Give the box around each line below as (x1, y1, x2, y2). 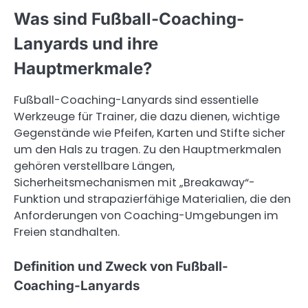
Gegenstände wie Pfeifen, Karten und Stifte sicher (14, 125, 285, 142)
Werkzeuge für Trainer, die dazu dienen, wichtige (14, 109, 280, 125)
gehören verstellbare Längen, (14, 158, 175, 175)
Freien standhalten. (14, 224, 120, 241)
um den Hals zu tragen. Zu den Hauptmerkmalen (14, 142, 281, 158)
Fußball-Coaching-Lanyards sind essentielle (14, 92, 258, 109)
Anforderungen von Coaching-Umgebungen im (14, 208, 278, 224)
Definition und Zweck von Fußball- (14, 258, 228, 275)
